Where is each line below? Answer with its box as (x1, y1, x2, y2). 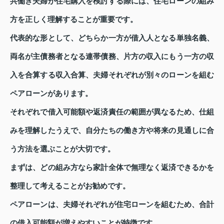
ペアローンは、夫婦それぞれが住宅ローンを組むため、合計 (10, 200, 214, 209)
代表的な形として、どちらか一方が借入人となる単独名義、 (10, 34, 214, 42)
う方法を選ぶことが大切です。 (10, 145, 115, 153)
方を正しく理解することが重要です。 (10, 15, 137, 24)
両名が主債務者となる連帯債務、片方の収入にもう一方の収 (10, 52, 214, 61)
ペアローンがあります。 (10, 89, 92, 98)
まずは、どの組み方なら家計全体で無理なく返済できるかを (10, 163, 214, 172)
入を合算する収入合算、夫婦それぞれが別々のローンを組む (10, 71, 214, 79)
